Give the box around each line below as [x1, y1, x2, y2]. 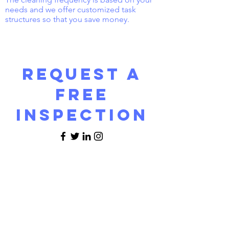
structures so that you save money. [5, 14, 129, 24]
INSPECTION [15, 105, 148, 125]
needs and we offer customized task [5, 5, 136, 14]
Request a [21, 64, 142, 84]
